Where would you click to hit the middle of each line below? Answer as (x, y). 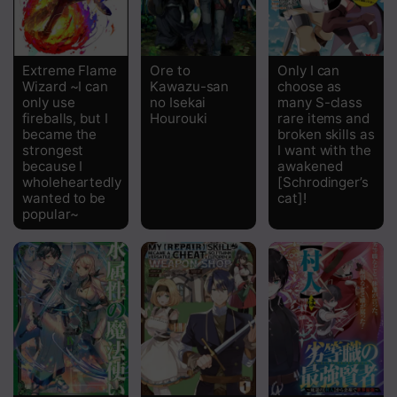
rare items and (324, 118)
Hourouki (179, 118)
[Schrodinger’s (323, 182)
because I (53, 166)
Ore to (170, 70)
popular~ (51, 214)
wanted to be (64, 198)
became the (60, 134)
